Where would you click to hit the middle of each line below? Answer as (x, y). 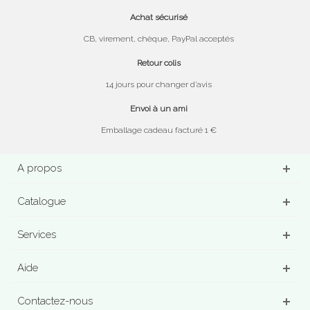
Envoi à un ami (158, 108)
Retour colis (158, 63)
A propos (39, 168)
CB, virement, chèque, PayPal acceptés (158, 38)
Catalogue (42, 201)
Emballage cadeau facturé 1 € (158, 130)
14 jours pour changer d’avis (158, 84)
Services (37, 234)
